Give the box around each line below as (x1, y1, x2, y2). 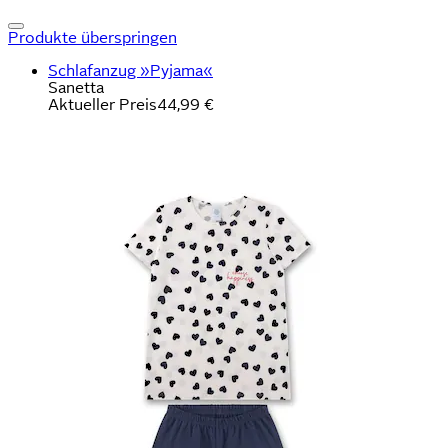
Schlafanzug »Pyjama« (48, 61, 213, 79)
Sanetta (48, 78, 104, 96)
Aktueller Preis (48, 95, 157, 113)
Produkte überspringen (8, 28, 177, 46)
